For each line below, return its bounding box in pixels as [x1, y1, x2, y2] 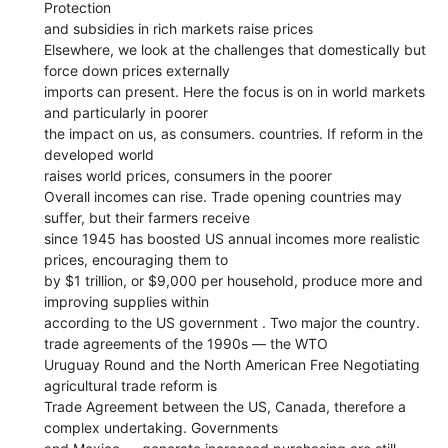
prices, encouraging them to [44, 250, 229, 268]
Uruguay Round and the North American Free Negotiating [44, 355, 421, 373]
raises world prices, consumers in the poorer [44, 166, 333, 184]
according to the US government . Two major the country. [44, 313, 421, 331]
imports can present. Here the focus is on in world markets [44, 82, 426, 100]
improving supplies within [44, 292, 210, 310]
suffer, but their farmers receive [44, 208, 251, 226]
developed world [44, 145, 155, 163]
